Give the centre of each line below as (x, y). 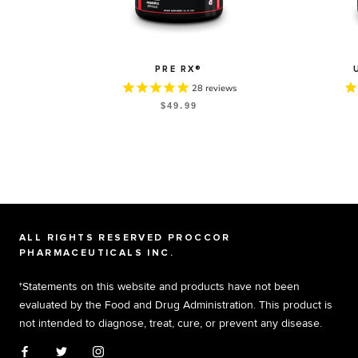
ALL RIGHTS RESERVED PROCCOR (125, 239)
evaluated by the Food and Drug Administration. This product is (176, 305)
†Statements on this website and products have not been (159, 286)
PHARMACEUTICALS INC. (97, 254)
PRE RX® (179, 70)
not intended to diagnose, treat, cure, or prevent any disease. (171, 323)
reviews (219, 89)
